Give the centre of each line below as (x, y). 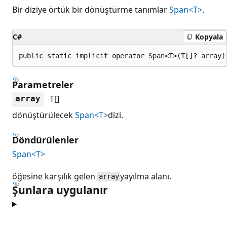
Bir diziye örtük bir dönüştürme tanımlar (91, 9)
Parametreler (43, 84)
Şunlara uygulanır (60, 190)
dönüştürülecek (44, 115)
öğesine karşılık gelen (55, 176)
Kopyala (209, 37)
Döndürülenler (45, 140)
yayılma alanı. (146, 176)
